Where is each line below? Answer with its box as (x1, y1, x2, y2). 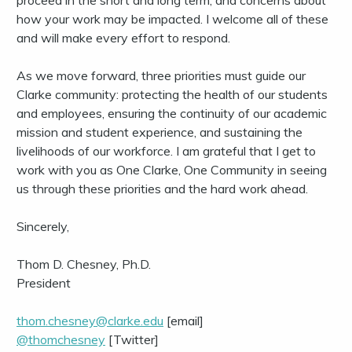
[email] (163, 313, 203, 329)
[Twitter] (105, 332, 159, 348)
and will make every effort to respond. (16, 30, 230, 46)
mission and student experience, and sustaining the (16, 124, 302, 141)
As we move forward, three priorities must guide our (16, 68, 306, 84)
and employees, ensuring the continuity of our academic (16, 105, 327, 122)
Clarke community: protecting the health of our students (16, 86, 328, 103)
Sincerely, (16, 218, 69, 235)
